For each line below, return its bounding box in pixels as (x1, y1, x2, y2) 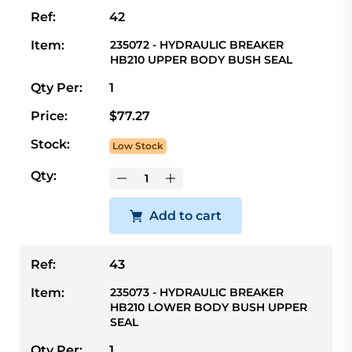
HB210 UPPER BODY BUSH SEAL (110, 52, 292, 67)
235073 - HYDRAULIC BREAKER (110, 284, 284, 299)
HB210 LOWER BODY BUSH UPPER (110, 299, 307, 314)
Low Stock (112, 139, 163, 152)
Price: (31, 108, 68, 123)
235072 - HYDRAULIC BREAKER (110, 37, 284, 52)
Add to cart (149, 207, 222, 223)
